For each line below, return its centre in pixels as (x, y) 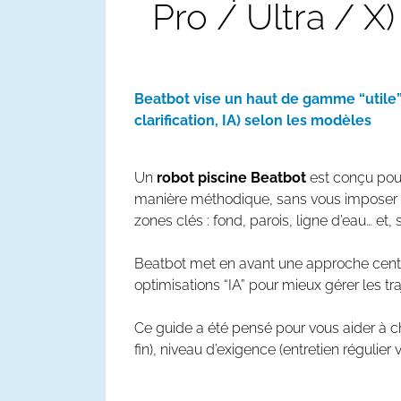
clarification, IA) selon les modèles (253, 120)
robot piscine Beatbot (231, 178)
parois (269, 221)
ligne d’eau (331, 221)
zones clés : (174, 221)
